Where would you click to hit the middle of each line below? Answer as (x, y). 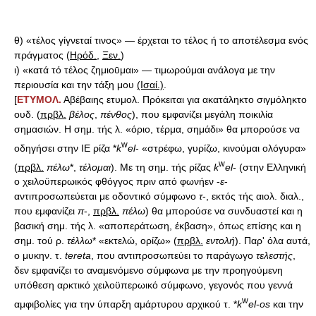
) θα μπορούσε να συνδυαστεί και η (224, 211)
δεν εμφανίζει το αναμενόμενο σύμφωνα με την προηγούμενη (148, 271)
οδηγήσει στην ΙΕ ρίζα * (65, 148)
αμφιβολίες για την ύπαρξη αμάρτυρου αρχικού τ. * (126, 304)
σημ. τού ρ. (41, 241)
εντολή (220, 241)
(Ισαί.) (150, 85)
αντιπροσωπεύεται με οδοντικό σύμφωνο (107, 196)
